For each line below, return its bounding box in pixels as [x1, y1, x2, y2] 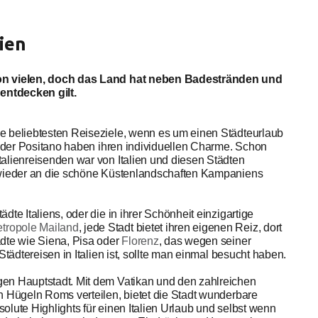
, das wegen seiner [158, 235, 251, 247]
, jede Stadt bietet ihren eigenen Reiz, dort [78, 221, 283, 234]
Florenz [121, 235, 159, 247]
